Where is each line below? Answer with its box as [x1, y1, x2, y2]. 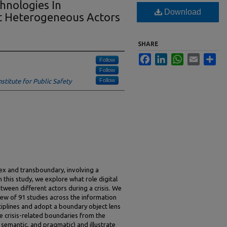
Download [162, 8, 201, 16]
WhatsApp [183, 53, 214, 61]
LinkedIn [167, 53, 192, 61]
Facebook [151, 53, 180, 61]
